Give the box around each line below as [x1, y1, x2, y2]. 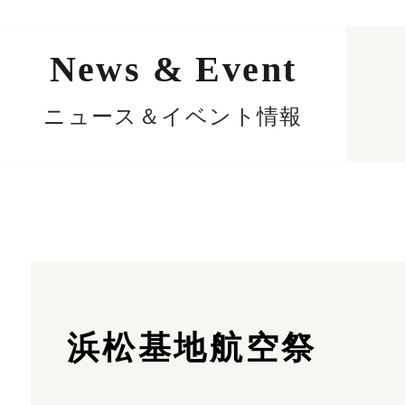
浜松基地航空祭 [66, 330, 317, 366]
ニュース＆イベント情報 [43, 105, 303, 128]
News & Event [49, 49, 297, 89]
